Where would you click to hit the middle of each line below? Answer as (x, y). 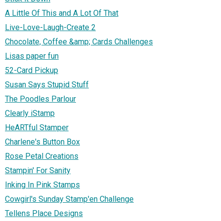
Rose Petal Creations (42, 156)
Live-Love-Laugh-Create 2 (50, 27)
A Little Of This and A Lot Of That (62, 13)
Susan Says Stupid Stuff (47, 84)
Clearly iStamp (30, 113)
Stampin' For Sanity (38, 170)
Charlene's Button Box (42, 142)
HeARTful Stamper (37, 127)
